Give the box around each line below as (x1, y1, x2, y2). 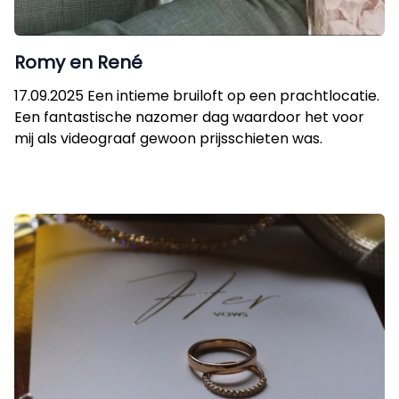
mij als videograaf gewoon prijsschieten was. (14, 128, 322, 149)
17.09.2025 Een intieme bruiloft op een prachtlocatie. (14, 85, 379, 106)
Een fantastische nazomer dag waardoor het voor (14, 107, 364, 127)
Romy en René (14, 50, 142, 75)
